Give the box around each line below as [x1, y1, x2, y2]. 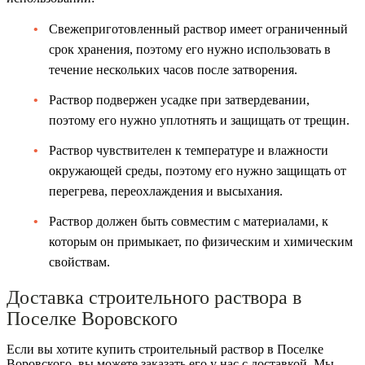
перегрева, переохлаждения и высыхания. [49, 183, 283, 198]
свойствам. [49, 254, 110, 269]
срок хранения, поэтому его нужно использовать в [49, 42, 331, 56]
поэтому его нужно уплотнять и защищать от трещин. [49, 112, 350, 127]
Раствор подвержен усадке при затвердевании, [49, 92, 310, 107]
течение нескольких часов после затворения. [49, 62, 297, 77]
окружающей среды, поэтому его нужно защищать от [49, 163, 346, 178]
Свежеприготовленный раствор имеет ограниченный [49, 21, 348, 36]
